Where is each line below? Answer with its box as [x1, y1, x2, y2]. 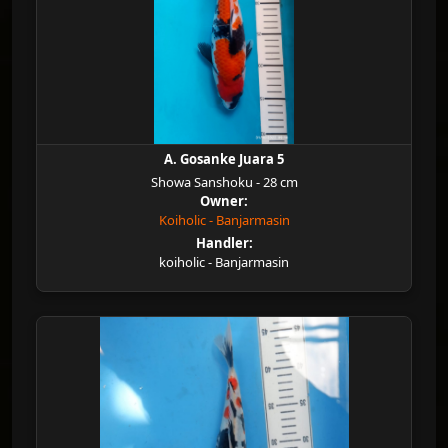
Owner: [200, 192, 248, 210]
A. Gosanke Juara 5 [164, 150, 284, 168]
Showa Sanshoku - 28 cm [150, 173, 298, 191]
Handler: [195, 234, 253, 252]
